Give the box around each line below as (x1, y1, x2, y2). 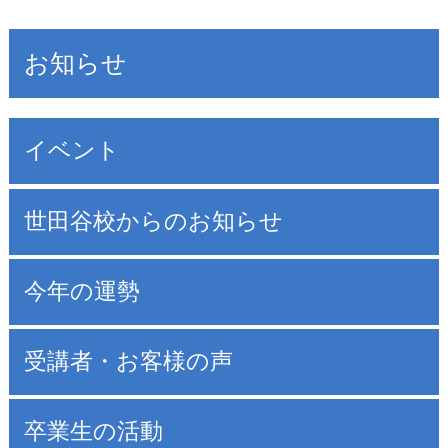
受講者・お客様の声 (23, 349, 233, 375)
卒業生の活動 (23, 419, 163, 445)
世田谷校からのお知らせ (23, 208, 283, 234)
